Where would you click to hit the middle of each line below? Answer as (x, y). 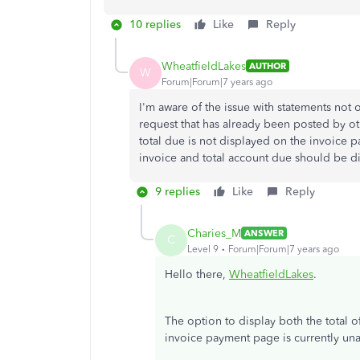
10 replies (155, 25)
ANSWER (264, 233)
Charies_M (214, 233)
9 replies (178, 192)
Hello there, (197, 274)
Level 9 (203, 249)
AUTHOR (268, 66)
